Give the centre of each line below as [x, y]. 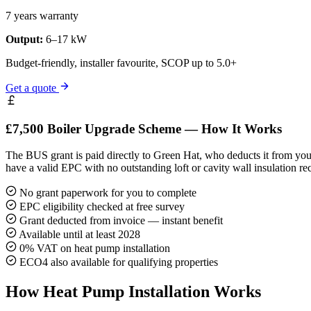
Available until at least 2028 [78, 235]
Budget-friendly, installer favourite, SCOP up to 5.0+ [121, 62]
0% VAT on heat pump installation [93, 249]
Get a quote [32, 87]
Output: [24, 39]
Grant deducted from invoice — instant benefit [120, 221]
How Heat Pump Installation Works [133, 292]
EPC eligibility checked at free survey [101, 207]
